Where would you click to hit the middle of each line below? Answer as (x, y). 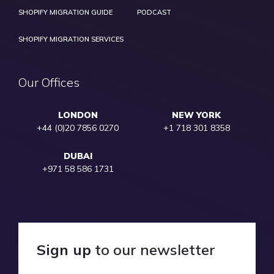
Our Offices (49, 82)
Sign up (64, 249)
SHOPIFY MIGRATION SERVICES (71, 39)
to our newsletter (153, 249)
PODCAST (154, 12)
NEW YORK (196, 115)
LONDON (78, 115)
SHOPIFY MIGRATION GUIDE (65, 12)
